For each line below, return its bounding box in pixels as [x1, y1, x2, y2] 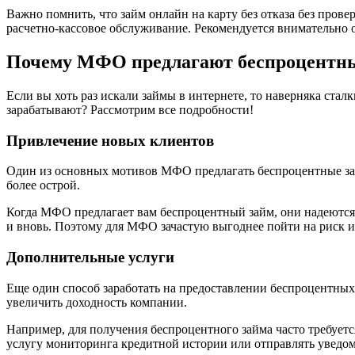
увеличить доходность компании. [6, 295, 187, 309]
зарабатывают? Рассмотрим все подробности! [6, 103, 254, 116]
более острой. [6, 178, 80, 193]
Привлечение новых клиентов [6, 132, 214, 149]
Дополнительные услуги [6, 249, 174, 266]
